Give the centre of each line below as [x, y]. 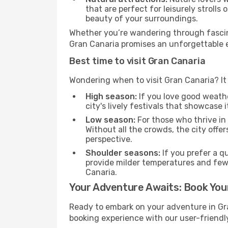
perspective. [109, 139]
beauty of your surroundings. [142, 19]
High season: [111, 96]
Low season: [110, 120]
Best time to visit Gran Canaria [137, 61]
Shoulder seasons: [123, 153]
